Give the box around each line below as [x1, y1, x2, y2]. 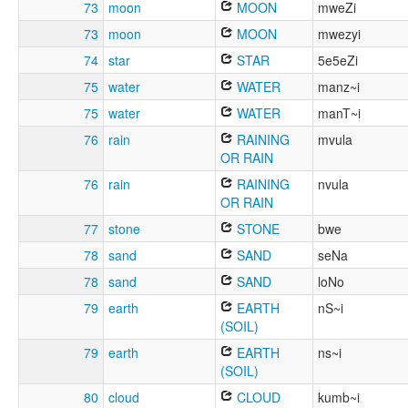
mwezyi [318, 25, 361, 44]
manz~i [318, 77, 360, 97]
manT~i [318, 104, 361, 123]
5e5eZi [318, 51, 358, 70]
